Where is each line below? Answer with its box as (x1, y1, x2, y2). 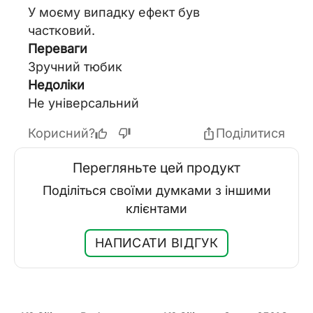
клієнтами (126, 201, 187, 217)
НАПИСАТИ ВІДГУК (94, 235, 219, 251)
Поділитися (216, 126, 285, 141)
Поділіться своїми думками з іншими (42, 183, 271, 198)
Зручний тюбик (28, 59, 122, 75)
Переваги (28, 41, 87, 57)
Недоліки (28, 78, 85, 93)
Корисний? (28, 126, 95, 141)
